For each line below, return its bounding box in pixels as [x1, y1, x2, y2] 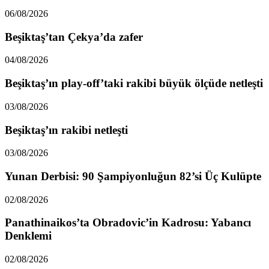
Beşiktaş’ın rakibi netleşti [5, 123, 128, 136]
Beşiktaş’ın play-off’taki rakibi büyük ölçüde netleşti [5, 77, 263, 90]
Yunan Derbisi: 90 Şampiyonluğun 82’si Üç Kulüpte [5, 170, 261, 183]
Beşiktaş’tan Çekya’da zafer [5, 30, 143, 43]
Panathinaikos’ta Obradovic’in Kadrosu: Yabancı [5, 216, 251, 229]
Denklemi [5, 229, 52, 243]
